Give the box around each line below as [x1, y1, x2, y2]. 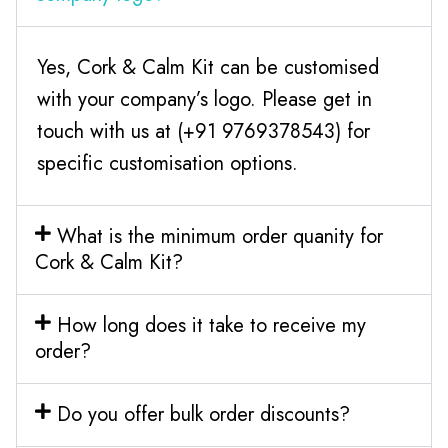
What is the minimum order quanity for [56, 221, 383, 251]
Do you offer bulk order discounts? [56, 399, 350, 429]
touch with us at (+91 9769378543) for [37, 116, 370, 146]
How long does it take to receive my [56, 310, 366, 340]
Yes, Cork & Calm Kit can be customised [37, 52, 379, 82]
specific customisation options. [37, 148, 298, 178]
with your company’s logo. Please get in [37, 84, 372, 114]
